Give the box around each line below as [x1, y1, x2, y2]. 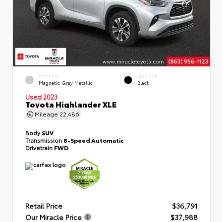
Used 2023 [25, 92, 57, 101]
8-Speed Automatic [63, 135, 124, 144]
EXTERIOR [39, 73, 59, 79]
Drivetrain [25, 143, 54, 152]
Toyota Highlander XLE [25, 98, 116, 110]
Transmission [25, 135, 63, 144]
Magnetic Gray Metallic [39, 79, 93, 86]
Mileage [33, 109, 59, 118]
